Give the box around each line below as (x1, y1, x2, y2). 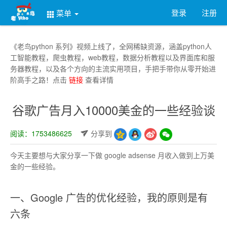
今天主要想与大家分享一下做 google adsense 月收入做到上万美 (10, 150, 214, 160)
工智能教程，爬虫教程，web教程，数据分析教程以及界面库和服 (10, 52, 215, 62)
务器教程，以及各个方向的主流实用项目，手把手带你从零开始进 (10, 63, 216, 73)
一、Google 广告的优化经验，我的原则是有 (10, 190, 208, 205)
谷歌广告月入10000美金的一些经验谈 (12, 101, 215, 119)
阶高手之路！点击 (10, 74, 69, 85)
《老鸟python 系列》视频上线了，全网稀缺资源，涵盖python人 (10, 41, 212, 51)
